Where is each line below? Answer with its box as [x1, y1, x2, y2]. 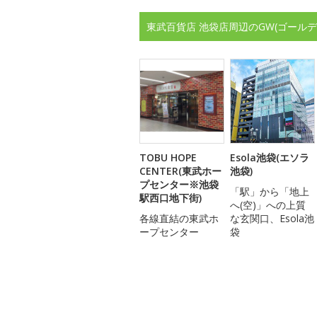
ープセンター [139, 224, 199, 238]
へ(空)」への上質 [230, 197, 306, 212]
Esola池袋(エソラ [230, 150, 309, 164]
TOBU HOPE [139, 150, 197, 164]
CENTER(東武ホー [139, 163, 221, 178]
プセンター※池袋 [139, 177, 219, 191]
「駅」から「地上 [230, 184, 309, 198]
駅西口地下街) [139, 190, 202, 204]
